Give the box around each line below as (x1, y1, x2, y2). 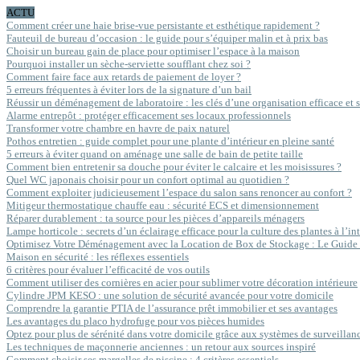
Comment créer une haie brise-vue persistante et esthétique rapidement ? (6, 19, 320, 31)
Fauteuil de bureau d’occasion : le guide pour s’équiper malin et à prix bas (6, 32, 328, 44)
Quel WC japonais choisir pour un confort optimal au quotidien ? (6, 174, 289, 186)
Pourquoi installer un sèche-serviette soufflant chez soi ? (6, 58, 251, 70)
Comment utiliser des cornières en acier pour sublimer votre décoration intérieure (6, 276, 358, 288)
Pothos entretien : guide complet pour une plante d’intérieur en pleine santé (6, 135, 334, 147)
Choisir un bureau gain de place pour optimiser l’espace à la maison (6, 45, 300, 57)
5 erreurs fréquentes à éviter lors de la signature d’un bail (6, 84, 252, 96)
